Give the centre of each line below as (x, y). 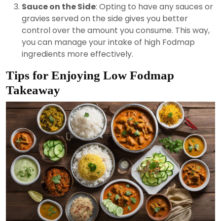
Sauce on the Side (59, 7)
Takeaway (33, 90)
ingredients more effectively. (77, 54)
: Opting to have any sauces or (154, 7)
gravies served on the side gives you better (105, 19)
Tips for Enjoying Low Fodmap (90, 75)
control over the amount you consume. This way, (116, 31)
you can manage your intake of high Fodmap (108, 42)
